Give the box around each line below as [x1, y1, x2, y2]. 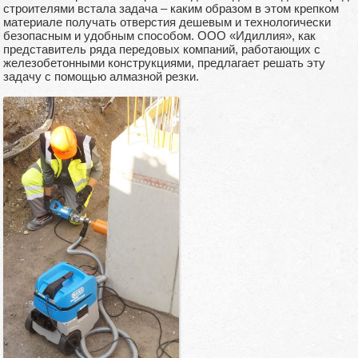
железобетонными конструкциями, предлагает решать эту [3, 56, 325, 70]
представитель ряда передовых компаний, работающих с [3, 42, 320, 56]
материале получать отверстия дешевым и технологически [3, 15, 331, 29]
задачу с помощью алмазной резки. [3, 70, 199, 83]
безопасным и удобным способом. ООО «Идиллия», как [3, 29, 316, 42]
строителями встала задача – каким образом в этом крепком [3, 2, 339, 15]
